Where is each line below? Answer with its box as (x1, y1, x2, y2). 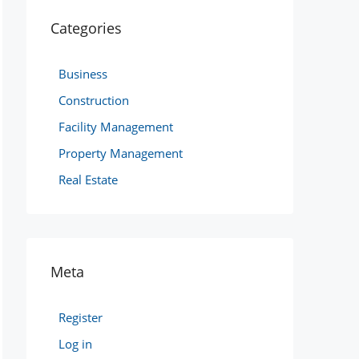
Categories (50, 18, 122, 38)
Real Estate (58, 171, 118, 188)
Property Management (58, 145, 183, 161)
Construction (58, 92, 129, 108)
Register (58, 309, 103, 325)
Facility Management (58, 119, 173, 135)
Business (58, 66, 107, 82)
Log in (58, 336, 92, 352)
